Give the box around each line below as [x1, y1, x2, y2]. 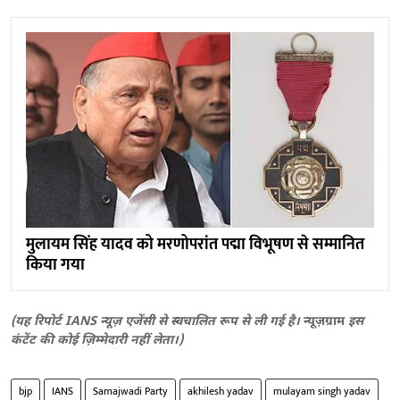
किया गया [26, 251, 85, 279]
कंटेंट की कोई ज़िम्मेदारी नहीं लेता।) [11, 331, 183, 349]
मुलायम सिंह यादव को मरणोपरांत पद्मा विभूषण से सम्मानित [26, 230, 364, 258]
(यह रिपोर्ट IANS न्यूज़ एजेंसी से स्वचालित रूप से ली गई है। [11, 312, 304, 330]
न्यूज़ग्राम [304, 312, 348, 330]
